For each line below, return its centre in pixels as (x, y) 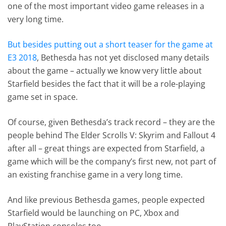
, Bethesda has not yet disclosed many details (123, 57)
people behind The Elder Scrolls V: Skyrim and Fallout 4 (112, 135)
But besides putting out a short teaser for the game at (110, 44)
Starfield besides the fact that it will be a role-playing (107, 83)
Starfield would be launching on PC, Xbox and (94, 213)
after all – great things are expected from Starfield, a (106, 148)
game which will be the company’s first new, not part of (112, 161)
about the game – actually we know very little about (105, 70)
